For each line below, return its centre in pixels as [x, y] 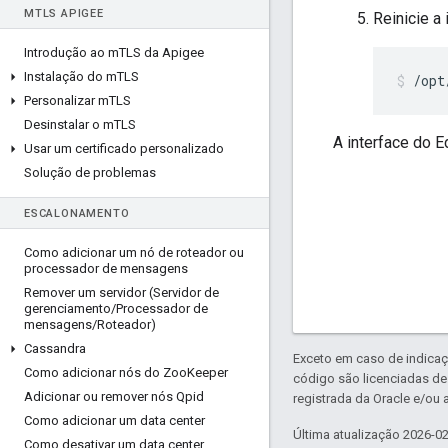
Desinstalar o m [69, 124]
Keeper [207, 372]
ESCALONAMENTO [77, 213]
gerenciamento [67, 308]
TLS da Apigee [161, 52]
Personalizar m [66, 100]
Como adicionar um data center [114, 420]
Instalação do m [70, 76]
